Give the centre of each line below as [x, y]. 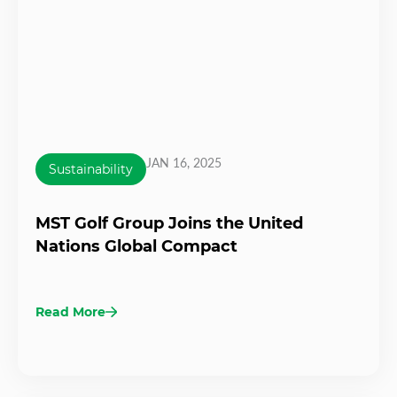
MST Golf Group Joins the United [169, 223]
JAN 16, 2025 [184, 162]
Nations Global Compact [136, 246]
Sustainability [91, 169]
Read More [70, 311]
